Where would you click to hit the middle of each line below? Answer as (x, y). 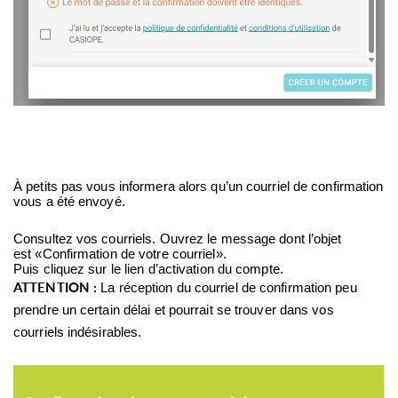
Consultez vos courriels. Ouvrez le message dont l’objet (178, 239)
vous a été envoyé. (71, 202)
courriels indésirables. (80, 333)
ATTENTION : (57, 288)
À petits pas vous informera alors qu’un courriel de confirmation (199, 187)
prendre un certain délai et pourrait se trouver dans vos (174, 310)
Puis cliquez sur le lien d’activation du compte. (148, 270)
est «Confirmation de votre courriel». (122, 255)
